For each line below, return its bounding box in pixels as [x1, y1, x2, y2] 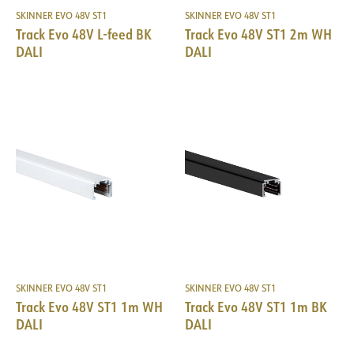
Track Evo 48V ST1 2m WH [185, 24, 332, 44]
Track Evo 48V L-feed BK [16, 24, 152, 44]
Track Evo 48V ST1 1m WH [16, 297, 163, 317]
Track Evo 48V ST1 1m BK [185, 297, 327, 317]
